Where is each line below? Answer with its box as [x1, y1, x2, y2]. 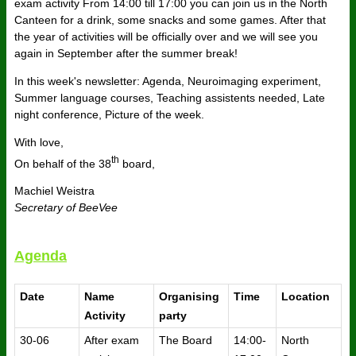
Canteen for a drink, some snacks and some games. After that [14, 13, 326, 26]
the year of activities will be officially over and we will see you [14, 29, 318, 43]
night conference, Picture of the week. [14, 107, 204, 121]
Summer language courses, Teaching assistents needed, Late [14, 91, 325, 104]
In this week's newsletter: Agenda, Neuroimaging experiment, [14, 74, 321, 87]
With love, [14, 135, 64, 149]
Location [281, 290, 330, 304]
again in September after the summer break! [14, 46, 238, 60]
